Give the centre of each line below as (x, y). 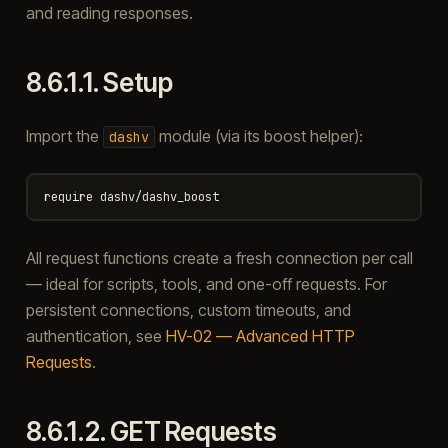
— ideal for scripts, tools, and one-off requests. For (206, 283)
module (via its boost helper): (258, 135)
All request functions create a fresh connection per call (219, 257)
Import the (64, 135)
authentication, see (95, 335)
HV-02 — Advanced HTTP (260, 335)
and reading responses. (109, 12)
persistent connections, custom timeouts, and (188, 309)
